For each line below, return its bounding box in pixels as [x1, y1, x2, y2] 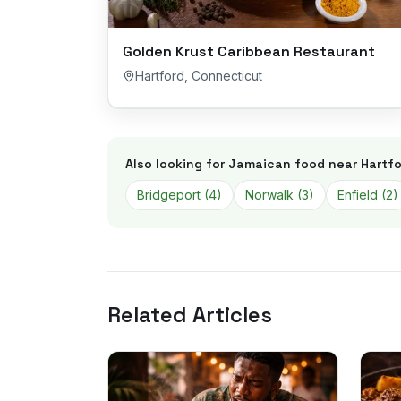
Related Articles [107, 301, 272, 328]
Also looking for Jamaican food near [125, 156, 361, 172]
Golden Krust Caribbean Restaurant [123, 42, 375, 62]
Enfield [337, 187, 378, 202]
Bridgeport [137, 187, 200, 202]
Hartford [135, 68, 184, 84]
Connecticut [192, 68, 262, 84]
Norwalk [245, 187, 294, 202]
